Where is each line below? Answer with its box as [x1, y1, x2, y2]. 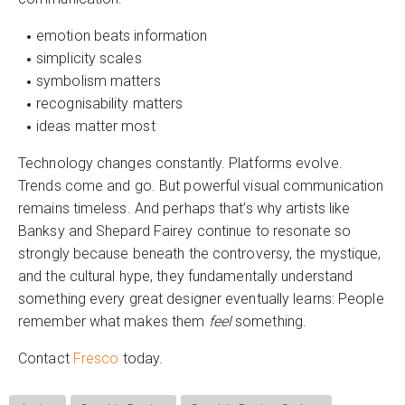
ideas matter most [36, 117, 155, 135]
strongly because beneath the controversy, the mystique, [18, 244, 381, 262]
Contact [18, 349, 73, 367]
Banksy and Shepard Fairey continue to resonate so [18, 221, 351, 240]
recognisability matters [36, 94, 184, 112]
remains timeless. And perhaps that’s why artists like [18, 199, 351, 217]
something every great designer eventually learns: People [18, 289, 384, 307]
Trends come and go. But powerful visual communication [18, 176, 384, 194]
